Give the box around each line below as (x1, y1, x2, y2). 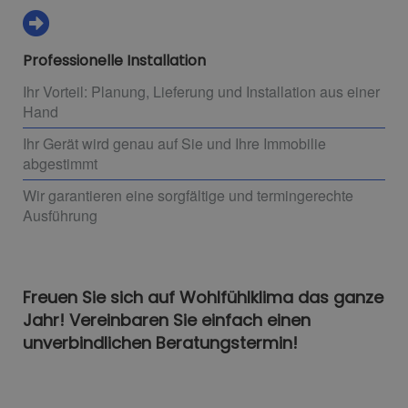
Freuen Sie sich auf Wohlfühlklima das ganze (23, 286, 383, 310)
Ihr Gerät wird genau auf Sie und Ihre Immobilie (23, 133, 326, 155)
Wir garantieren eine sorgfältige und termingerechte (23, 185, 353, 207)
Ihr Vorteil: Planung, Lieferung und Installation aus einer (23, 81, 380, 103)
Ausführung (23, 205, 97, 227)
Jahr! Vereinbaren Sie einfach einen (23, 309, 311, 332)
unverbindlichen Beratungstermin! (23, 331, 298, 355)
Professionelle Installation (23, 50, 209, 72)
